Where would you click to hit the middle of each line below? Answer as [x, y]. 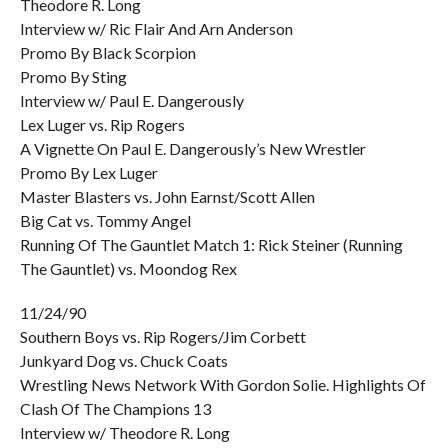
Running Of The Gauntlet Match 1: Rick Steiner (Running [211, 244]
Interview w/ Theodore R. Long [124, 432]
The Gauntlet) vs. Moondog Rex [128, 268]
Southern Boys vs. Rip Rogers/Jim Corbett [162, 336]
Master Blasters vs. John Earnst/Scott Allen [167, 196]
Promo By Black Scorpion [107, 52]
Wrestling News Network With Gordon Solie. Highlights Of [222, 384]
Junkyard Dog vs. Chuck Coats [123, 360]
